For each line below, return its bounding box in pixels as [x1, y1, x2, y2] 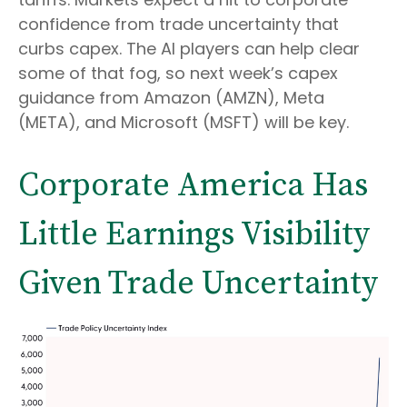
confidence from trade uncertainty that [18, 12, 339, 35]
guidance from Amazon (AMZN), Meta [18, 85, 324, 109]
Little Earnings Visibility [18, 213, 370, 255]
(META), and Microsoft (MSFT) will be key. [18, 110, 349, 134]
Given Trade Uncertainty [18, 263, 378, 304]
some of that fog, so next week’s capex [18, 61, 338, 84]
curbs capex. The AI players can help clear [18, 36, 360, 60]
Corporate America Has [18, 164, 368, 206]
